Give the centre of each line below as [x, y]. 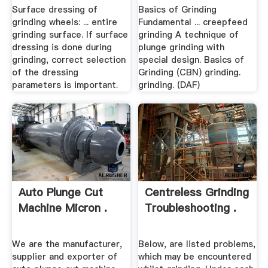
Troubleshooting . [191, 208]
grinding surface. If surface [70, 34]
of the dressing [45, 72]
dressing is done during [62, 47]
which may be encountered [195, 257]
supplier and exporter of [64, 257]
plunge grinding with [182, 47]
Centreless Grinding [197, 192]
